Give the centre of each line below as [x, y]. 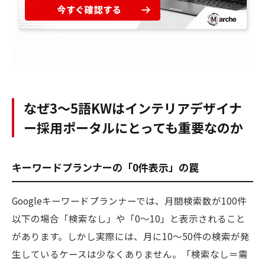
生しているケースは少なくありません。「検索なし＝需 [130, 254]
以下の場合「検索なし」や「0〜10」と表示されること [129, 219]
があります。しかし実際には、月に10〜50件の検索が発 [131, 236]
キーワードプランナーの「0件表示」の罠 [105, 167]
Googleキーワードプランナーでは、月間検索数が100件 [129, 201]
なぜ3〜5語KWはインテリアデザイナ [133, 108]
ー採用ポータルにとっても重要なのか [133, 127]
